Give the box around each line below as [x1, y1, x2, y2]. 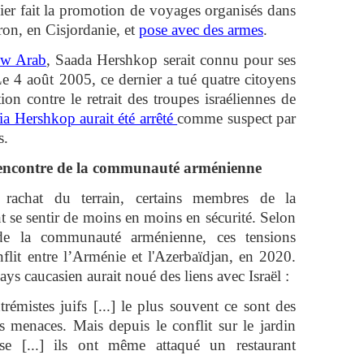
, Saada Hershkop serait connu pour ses [46, 51, 297, 68]
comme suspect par [177, 110, 297, 127]
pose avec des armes [139, 21, 263, 38]
